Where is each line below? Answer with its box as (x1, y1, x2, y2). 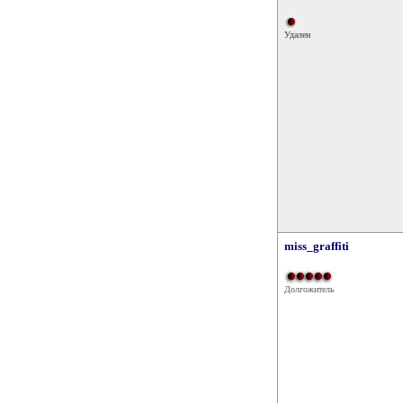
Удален (284, 30, 310, 40)
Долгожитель (284, 284, 335, 294)
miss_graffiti (284, 239, 349, 253)
